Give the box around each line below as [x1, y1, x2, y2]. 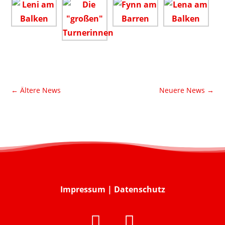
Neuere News [159, 85, 205, 95]
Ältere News [20, 85, 61, 95]
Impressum [60, 184, 105, 195]
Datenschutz [114, 184, 165, 195]
